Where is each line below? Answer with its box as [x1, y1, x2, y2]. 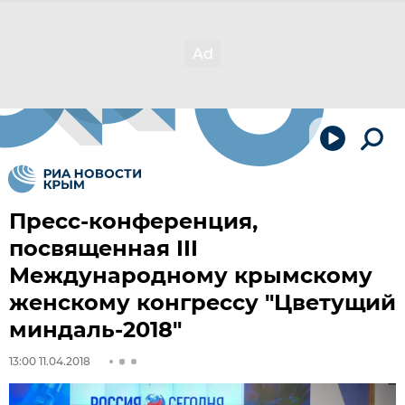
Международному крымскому [9, 262, 372, 288]
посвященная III [9, 235, 198, 261]
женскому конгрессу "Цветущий [9, 289, 396, 316]
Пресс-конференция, [9, 208, 258, 234]
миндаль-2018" [9, 316, 182, 343]
